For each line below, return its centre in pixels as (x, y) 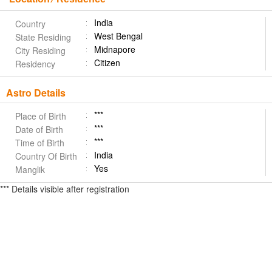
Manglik (30, 169)
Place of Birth (41, 116)
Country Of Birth (46, 156)
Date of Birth (39, 129)
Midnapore (115, 49)
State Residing (43, 37)
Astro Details (36, 93)
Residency (35, 64)
